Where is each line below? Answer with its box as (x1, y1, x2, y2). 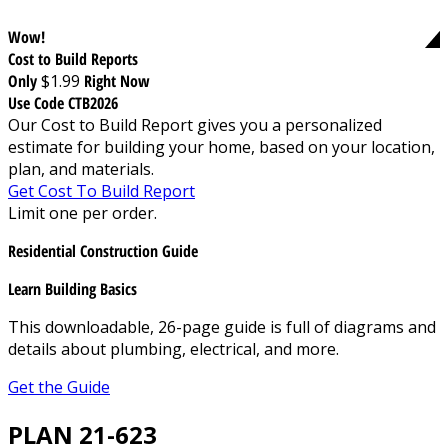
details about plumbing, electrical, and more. (8, 337, 339, 360)
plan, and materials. (8, 157, 154, 180)
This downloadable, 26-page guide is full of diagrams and (8, 315, 436, 338)
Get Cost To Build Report (8, 179, 195, 202)
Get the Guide (8, 375, 110, 398)
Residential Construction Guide (8, 239, 198, 262)
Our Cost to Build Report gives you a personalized (8, 113, 382, 136)
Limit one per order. (8, 201, 157, 224)
